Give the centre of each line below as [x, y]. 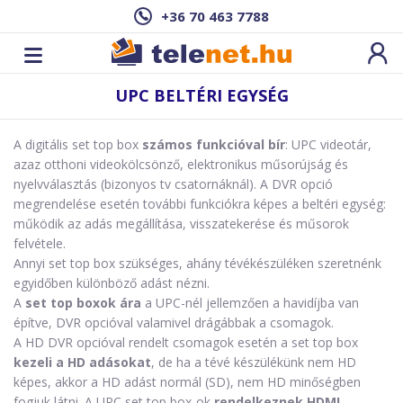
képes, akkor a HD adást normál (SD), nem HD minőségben [187, 382]
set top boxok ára [83, 303]
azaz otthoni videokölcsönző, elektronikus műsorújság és [181, 164]
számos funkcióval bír [214, 144]
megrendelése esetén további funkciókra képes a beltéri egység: [201, 204]
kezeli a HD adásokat [82, 362]
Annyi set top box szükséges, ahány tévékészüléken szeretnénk [197, 263]
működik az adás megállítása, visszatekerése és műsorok [181, 224]
